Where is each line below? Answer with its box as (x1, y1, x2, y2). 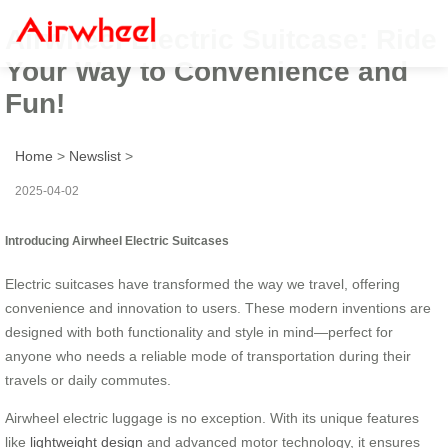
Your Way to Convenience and (5, 55, 408, 87)
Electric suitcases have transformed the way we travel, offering (5, 275, 400, 292)
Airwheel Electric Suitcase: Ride (5, 23, 437, 55)
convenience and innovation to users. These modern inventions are (5, 299, 431, 316)
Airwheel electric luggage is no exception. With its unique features (5, 409, 419, 426)
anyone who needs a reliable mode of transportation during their (5, 347, 411, 364)
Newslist (69, 147, 121, 164)
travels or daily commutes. (5, 371, 171, 388)
